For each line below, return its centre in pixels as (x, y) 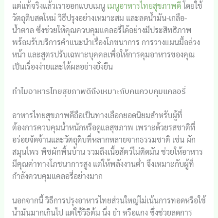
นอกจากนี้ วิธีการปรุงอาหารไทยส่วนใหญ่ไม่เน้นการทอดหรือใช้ (109, 200)
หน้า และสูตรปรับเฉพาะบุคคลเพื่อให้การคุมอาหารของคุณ (103, 54)
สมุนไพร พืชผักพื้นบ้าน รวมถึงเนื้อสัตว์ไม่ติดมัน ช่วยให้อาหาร (107, 151)
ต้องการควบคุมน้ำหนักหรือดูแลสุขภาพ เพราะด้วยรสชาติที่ (104, 127)
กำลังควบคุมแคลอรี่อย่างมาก (57, 176)
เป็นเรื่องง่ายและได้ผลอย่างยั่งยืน (62, 66)
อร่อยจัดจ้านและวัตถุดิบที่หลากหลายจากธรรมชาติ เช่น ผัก (104, 139)
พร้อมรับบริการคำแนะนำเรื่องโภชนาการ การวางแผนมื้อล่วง (106, 42)
